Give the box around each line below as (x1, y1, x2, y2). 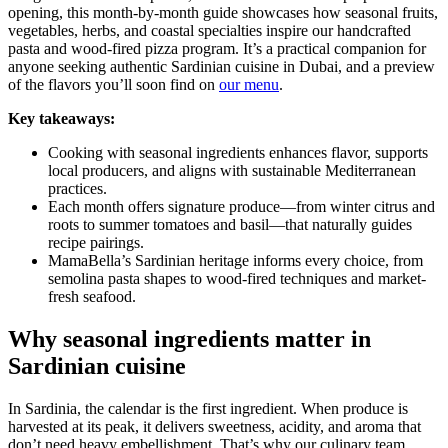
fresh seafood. (48, 287, 136, 305)
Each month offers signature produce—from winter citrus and (48, 197, 435, 215)
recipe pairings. (48, 233, 144, 251)
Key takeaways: (8, 109, 115, 127)
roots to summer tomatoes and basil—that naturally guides (48, 215, 412, 233)
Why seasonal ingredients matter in (8, 325, 371, 352)
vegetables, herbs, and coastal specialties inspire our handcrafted (8, 21, 411, 39)
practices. (48, 179, 107, 197)
